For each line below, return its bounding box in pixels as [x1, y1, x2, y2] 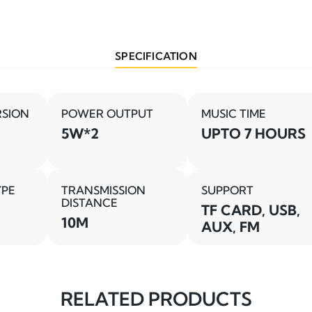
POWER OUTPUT [61, 107, 153, 121]
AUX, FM [201, 217, 260, 235]
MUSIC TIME [201, 107, 266, 121]
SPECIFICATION [115, 49, 197, 63]
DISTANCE [61, 195, 118, 210]
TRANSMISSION [61, 182, 146, 197]
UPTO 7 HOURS [201, 125, 306, 143]
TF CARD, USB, [201, 201, 300, 219]
